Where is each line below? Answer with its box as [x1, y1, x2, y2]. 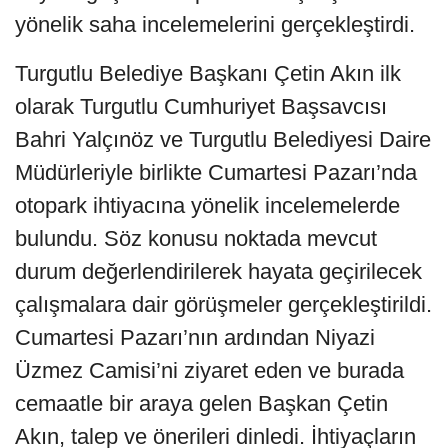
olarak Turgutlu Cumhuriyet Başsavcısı [15, 94, 387, 120]
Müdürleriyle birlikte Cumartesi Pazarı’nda [15, 160, 417, 186]
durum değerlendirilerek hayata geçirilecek [15, 259, 422, 285]
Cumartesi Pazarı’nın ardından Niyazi [15, 325, 375, 351]
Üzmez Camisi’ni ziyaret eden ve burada [15, 358, 404, 384]
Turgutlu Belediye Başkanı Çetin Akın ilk [15, 61, 401, 87]
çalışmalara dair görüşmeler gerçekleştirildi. [15, 292, 432, 318]
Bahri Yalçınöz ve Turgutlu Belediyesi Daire [15, 127, 431, 153]
